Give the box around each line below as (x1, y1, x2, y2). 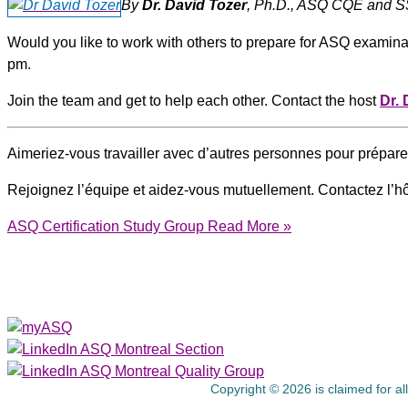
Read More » (204, 219, 291, 235)
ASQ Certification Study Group (7, 219, 204, 235)
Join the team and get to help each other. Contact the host (7, 93, 380, 109)
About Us (237, 272, 335, 298)
